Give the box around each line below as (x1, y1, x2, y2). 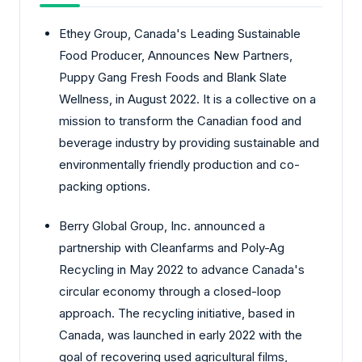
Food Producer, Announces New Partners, (59, 47, 293, 63)
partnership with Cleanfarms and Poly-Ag (59, 240, 284, 256)
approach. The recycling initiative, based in (59, 305, 295, 322)
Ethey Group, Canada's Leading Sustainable (59, 25, 301, 41)
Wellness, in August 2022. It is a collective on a (59, 90, 316, 107)
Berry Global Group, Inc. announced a (59, 218, 265, 234)
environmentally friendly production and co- (59, 156, 300, 172)
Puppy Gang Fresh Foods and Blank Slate (59, 69, 287, 85)
